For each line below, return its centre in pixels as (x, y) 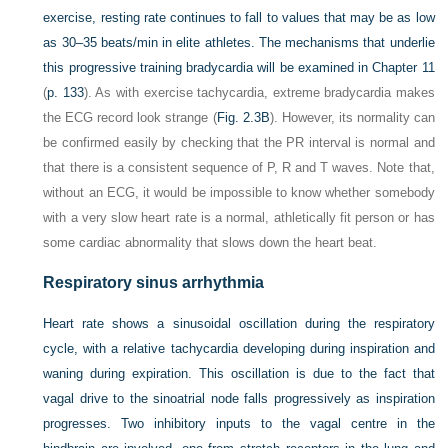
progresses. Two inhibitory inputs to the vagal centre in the (239, 423)
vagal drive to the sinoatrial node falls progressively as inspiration (239, 398)
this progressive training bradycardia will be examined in (208, 67)
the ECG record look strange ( (130, 117)
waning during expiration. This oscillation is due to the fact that (239, 373)
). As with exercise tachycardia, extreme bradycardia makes (259, 92)
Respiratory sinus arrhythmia (154, 282)
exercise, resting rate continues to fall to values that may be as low (239, 17)
